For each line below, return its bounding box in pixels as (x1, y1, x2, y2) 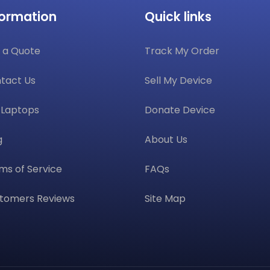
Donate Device (144, 103, 215, 118)
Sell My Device (144, 74, 212, 88)
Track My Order (144, 44, 219, 58)
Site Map (144, 192, 186, 206)
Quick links (144, 8, 212, 26)
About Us (144, 133, 187, 147)
